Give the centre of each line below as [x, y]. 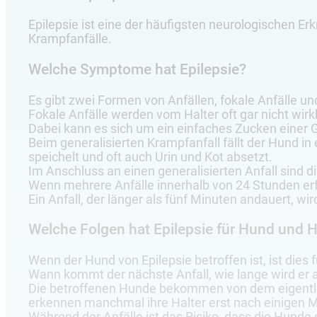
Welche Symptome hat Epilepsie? [137, 69]
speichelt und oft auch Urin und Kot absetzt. [150, 157]
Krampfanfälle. [70, 39]
